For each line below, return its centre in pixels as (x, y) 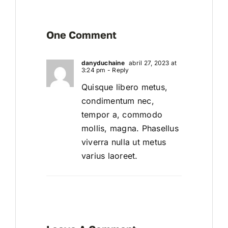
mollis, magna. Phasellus (130, 129)
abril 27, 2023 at (152, 63)
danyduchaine (103, 63)
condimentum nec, (118, 101)
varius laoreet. (109, 156)
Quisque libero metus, (124, 87)
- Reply (117, 70)
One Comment (81, 35)
